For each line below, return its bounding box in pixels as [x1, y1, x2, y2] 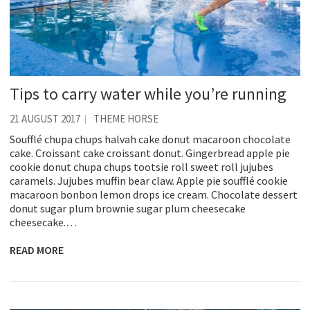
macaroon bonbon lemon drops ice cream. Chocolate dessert [10, 187, 298, 201]
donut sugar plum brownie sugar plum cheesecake [10, 201, 246, 215]
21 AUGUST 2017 [10, 111, 80, 125]
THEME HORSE [93, 111, 158, 125]
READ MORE [10, 242, 64, 257]
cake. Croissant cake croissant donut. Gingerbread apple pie [10, 145, 290, 160]
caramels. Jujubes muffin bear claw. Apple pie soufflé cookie [10, 173, 288, 188]
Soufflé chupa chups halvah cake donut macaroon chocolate [10, 131, 291, 146]
